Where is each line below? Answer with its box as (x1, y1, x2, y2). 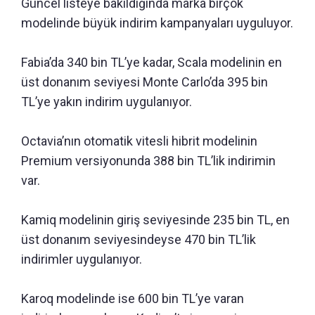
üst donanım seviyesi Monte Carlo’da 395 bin (21, 75, 268, 90)
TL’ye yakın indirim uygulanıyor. (21, 94, 192, 110)
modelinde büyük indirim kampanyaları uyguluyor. (21, 15, 293, 31)
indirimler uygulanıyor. (21, 252, 142, 267)
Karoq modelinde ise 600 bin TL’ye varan (21, 291, 244, 307)
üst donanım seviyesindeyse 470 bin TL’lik (21, 232, 256, 247)
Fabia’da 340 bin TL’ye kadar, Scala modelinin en (21, 55, 282, 70)
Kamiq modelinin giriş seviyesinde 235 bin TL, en (21, 212, 290, 228)
